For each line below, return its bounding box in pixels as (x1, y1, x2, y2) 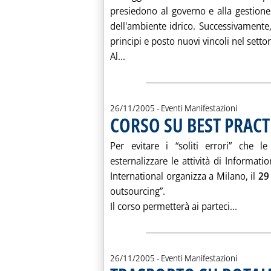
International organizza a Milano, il (110, 169, 258, 183)
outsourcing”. (110, 184, 165, 198)
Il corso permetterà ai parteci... (110, 200, 237, 213)
